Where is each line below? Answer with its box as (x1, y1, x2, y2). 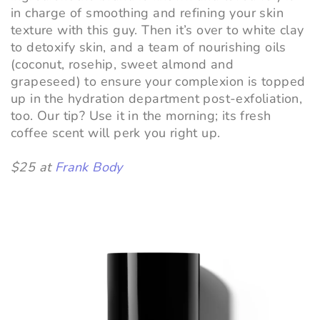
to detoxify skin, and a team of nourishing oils (11, 39, 286, 56)
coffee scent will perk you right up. (11, 124, 221, 142)
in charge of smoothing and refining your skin (11, 4, 284, 22)
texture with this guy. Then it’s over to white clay (11, 21, 304, 39)
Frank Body (54, 159, 123, 176)
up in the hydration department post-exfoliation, (11, 90, 303, 108)
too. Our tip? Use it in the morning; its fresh (11, 107, 271, 125)
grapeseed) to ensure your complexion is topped (11, 73, 306, 91)
